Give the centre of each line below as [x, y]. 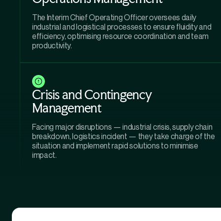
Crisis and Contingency [92, 95]
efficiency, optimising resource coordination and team [121, 36]
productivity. [52, 46]
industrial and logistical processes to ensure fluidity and [122, 27]
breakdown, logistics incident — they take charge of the [124, 136]
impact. [44, 155]
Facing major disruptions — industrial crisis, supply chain [122, 127]
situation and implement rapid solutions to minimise [115, 146]
